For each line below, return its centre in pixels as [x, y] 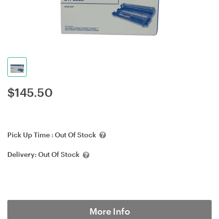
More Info [109, 211]
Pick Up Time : [31, 135]
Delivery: [23, 154]
